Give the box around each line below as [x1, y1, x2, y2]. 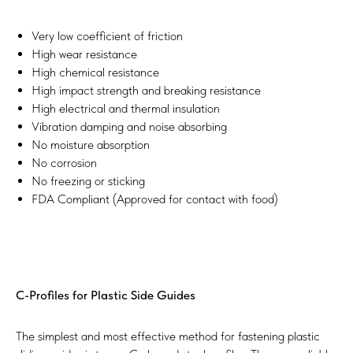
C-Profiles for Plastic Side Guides [16, 288, 195, 303]
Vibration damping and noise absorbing [32, 119, 227, 134]
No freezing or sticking [32, 173, 145, 188]
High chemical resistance [32, 65, 159, 80]
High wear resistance [32, 46, 137, 61]
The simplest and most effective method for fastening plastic [16, 329, 320, 344]
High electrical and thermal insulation [32, 101, 220, 116]
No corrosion [32, 155, 97, 170]
